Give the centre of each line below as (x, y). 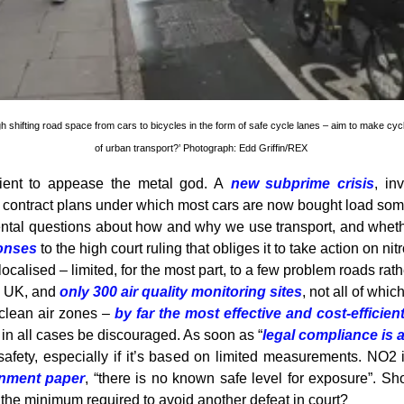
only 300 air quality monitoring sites (181, 292)
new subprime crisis (303, 184)
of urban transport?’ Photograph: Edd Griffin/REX (202, 148)
